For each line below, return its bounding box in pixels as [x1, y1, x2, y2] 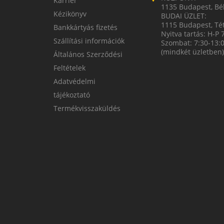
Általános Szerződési [53, 49, 122, 59]
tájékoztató [53, 89, 90, 99]
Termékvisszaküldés [53, 103, 120, 113]
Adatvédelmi [53, 76, 95, 86]
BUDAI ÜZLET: [161, 10, 206, 20]
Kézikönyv [53, 8, 86, 18]
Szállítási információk [53, 35, 124, 45]
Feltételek [53, 62, 85, 72]
